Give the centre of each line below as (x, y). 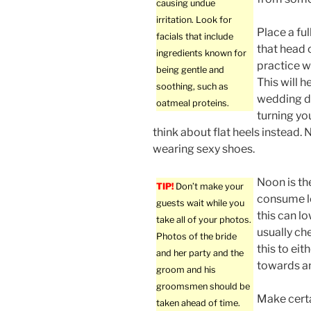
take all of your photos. (204, 220)
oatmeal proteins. (193, 103)
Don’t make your (209, 187)
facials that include (195, 37)
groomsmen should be (203, 287)
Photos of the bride (196, 237)
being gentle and (190, 70)
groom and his (186, 270)
